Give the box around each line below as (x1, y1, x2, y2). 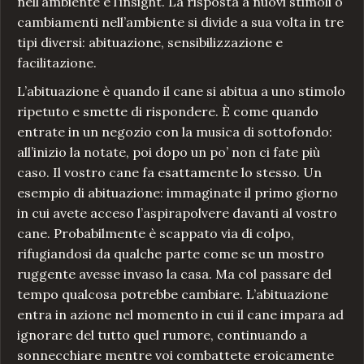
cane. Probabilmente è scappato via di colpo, (17, 225, 294, 242)
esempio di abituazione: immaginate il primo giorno (17, 184, 338, 201)
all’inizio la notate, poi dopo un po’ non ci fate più (17, 144, 320, 161)
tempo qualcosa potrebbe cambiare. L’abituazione (17, 286, 328, 303)
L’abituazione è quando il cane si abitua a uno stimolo (17, 83, 345, 100)
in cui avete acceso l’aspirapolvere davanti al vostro (17, 205, 337, 222)
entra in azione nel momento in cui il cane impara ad (17, 306, 344, 323)
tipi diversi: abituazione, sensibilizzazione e (17, 34, 283, 51)
